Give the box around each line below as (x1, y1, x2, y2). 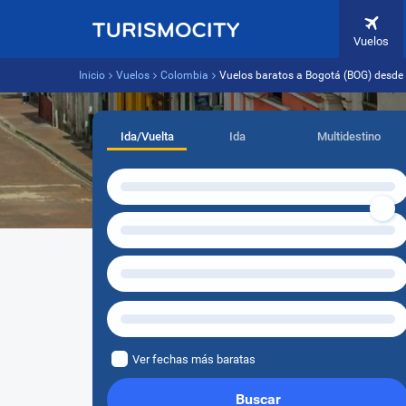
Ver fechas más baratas (132, 353, 256, 366)
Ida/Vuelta (120, 130, 174, 143)
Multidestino (316, 130, 381, 143)
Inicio (79, 69, 105, 82)
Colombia (160, 69, 208, 82)
